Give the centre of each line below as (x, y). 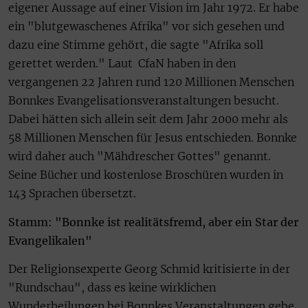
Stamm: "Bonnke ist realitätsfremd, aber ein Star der (153, 222)
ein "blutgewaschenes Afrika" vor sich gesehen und (146, 26)
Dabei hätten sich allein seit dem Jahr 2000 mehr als (148, 119)
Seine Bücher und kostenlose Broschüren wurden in (146, 175)
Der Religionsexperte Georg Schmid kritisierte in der (149, 268)
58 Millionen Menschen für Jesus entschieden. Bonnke (153, 138)
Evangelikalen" (50, 240)
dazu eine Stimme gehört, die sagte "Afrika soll (136, 45)
